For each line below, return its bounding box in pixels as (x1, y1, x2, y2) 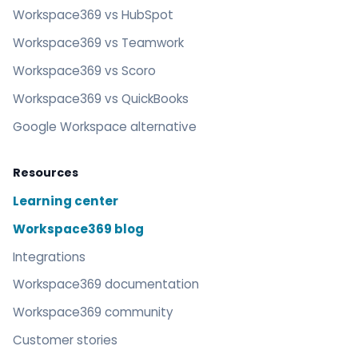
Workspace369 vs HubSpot (13, 6, 173, 24)
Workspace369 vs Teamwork (13, 34, 184, 51)
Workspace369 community (13, 304, 173, 321)
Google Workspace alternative (13, 117, 197, 135)
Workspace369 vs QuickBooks (13, 89, 189, 107)
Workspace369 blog (13, 220, 144, 237)
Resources (13, 164, 78, 181)
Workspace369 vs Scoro (13, 62, 156, 79)
